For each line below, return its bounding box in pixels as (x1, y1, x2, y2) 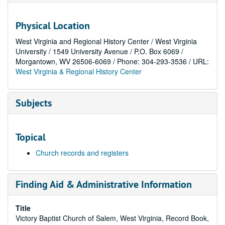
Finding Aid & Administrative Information (16, 178, 192, 191)
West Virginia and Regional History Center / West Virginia (16, 36, 197, 46)
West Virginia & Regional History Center (16, 66, 142, 76)
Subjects (16, 96, 52, 109)
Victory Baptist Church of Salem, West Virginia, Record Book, (16, 213, 209, 223)
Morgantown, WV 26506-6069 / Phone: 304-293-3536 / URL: (16, 56, 209, 66)
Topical (16, 131, 46, 144)
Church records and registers (36, 148, 129, 158)
